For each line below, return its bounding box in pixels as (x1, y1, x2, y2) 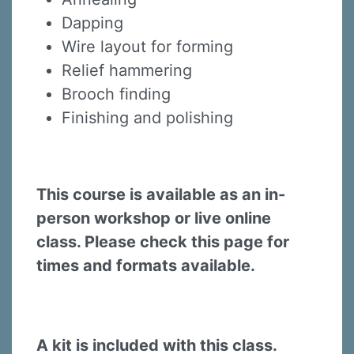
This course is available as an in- (36, 184, 285, 204)
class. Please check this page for (36, 232, 289, 251)
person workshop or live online (36, 208, 271, 228)
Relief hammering (62, 60, 197, 80)
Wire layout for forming (62, 36, 233, 56)
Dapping (62, 13, 128, 32)
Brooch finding (62, 84, 171, 104)
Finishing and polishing (62, 107, 233, 127)
